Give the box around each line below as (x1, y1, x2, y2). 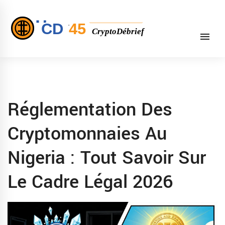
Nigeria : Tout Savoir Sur (8, 145, 206, 171)
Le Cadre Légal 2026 (8, 169, 173, 195)
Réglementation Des (8, 96, 172, 123)
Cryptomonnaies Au (8, 121, 167, 147)
